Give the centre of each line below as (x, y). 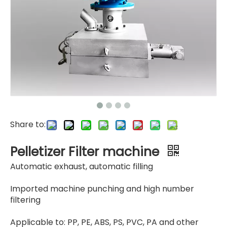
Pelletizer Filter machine (86, 152)
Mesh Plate (157, 123)
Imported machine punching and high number (102, 189)
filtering (25, 200)
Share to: (28, 124)
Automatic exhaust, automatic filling (82, 166)
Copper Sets (70, 123)
